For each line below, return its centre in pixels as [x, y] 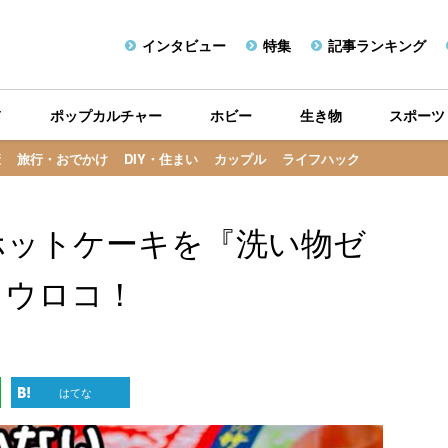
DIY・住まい [161, 158]
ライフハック [321, 158]
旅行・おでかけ [62, 158]
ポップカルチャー [106, 115]
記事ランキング [376, 44]
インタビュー [183, 44]
